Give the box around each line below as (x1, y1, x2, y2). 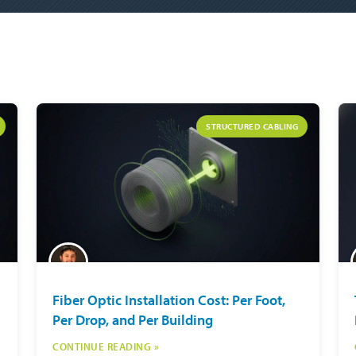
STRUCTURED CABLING (206, 121, 298, 132)
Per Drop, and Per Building (52, 311, 213, 329)
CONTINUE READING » (52, 340, 159, 353)
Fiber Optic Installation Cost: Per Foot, (52, 291, 285, 309)
